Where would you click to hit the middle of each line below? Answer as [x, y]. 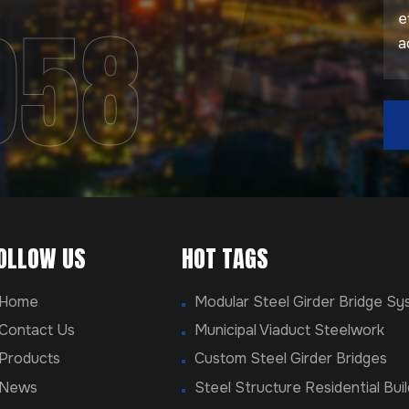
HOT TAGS [225, 258]
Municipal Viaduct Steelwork [289, 330]
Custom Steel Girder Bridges [290, 359]
